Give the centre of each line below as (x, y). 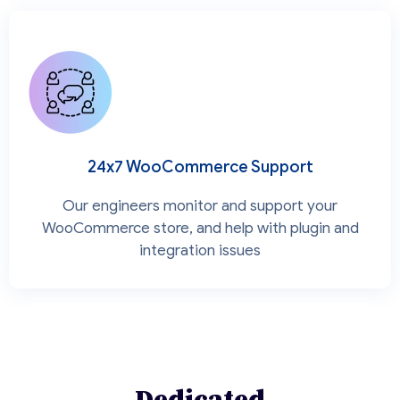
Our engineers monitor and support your (200, 205)
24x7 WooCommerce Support (200, 167)
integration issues (200, 250)
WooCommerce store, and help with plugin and (200, 228)
